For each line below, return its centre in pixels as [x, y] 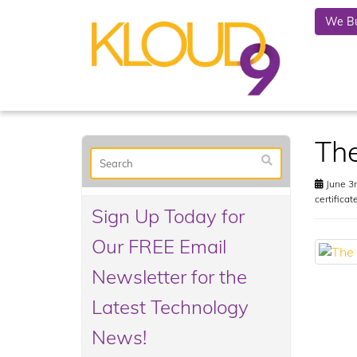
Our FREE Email [159, 246]
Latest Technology [170, 307]
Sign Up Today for [168, 216]
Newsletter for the [169, 277]
